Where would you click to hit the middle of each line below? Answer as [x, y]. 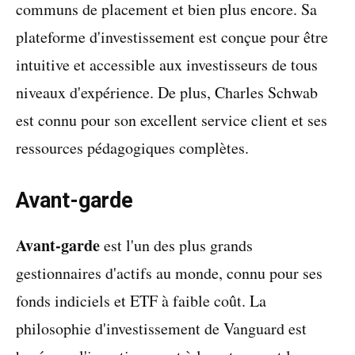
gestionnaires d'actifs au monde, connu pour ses [169, 273]
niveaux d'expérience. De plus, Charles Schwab [167, 92]
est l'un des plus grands [176, 245]
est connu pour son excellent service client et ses [172, 120]
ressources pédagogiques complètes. [132, 148]
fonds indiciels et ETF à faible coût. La [141, 301]
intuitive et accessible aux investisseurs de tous [167, 65]
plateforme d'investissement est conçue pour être [172, 37]
